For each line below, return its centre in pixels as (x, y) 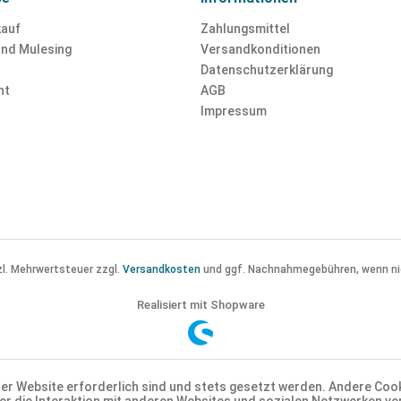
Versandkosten (162, 270)
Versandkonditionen (260, 49)
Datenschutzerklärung (267, 70)
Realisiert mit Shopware (200, 305)
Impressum (234, 111)
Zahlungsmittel (245, 29)
